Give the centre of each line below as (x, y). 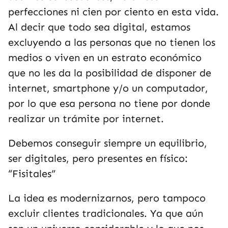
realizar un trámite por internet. (86, 119)
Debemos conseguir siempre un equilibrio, (108, 143)
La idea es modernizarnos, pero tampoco (107, 198)
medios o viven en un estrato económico (105, 58)
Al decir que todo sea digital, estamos (99, 27)
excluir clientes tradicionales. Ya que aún (106, 213)
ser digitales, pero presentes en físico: (98, 158)
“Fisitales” (32, 174)
